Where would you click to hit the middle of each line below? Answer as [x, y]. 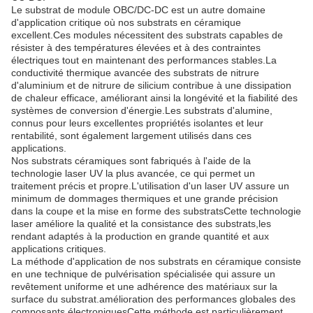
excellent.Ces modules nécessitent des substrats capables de [147, 35]
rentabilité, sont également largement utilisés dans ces [131, 136]
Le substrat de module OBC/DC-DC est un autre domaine [138, 10]
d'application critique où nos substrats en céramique [126, 22]
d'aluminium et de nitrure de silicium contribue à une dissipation [151, 85]
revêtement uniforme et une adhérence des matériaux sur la [144, 286]
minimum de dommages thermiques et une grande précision [145, 198]
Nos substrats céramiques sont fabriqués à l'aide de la [131, 161]
